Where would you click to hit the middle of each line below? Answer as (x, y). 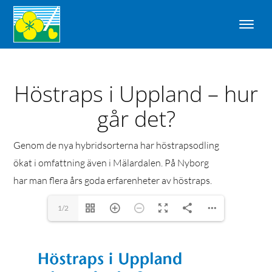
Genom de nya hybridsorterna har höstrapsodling (116, 145)
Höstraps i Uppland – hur (136, 93)
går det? (136, 118)
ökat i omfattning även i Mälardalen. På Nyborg (111, 162)
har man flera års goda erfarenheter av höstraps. (112, 180)
